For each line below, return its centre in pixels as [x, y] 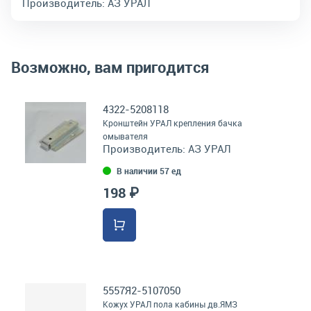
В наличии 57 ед [149, 171]
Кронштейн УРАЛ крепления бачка [173, 123]
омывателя [125, 136]
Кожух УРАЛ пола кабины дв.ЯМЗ [170, 304]
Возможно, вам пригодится [110, 67]
